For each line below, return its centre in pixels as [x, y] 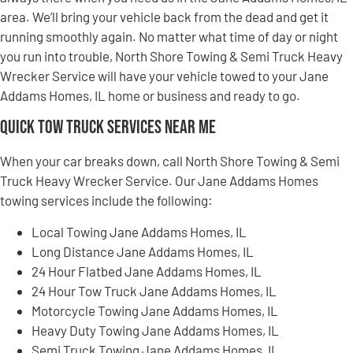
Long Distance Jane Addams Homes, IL [143, 251]
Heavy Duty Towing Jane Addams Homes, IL [155, 330]
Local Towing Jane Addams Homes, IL [139, 231]
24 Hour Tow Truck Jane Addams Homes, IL [154, 290]
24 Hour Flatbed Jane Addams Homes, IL [147, 271]
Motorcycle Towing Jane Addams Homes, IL [155, 310]
